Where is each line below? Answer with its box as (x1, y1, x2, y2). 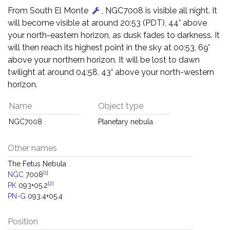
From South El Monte (8, 6, 90, 15)
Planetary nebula (98, 118, 153, 126)
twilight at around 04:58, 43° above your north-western (8, 67, 214, 77)
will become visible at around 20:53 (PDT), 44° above (8, 18, 207, 28)
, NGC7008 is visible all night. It (102, 6, 217, 15)
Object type (98, 101, 143, 111)
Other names (8, 143, 57, 153)
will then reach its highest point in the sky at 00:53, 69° (8, 43, 210, 52)
